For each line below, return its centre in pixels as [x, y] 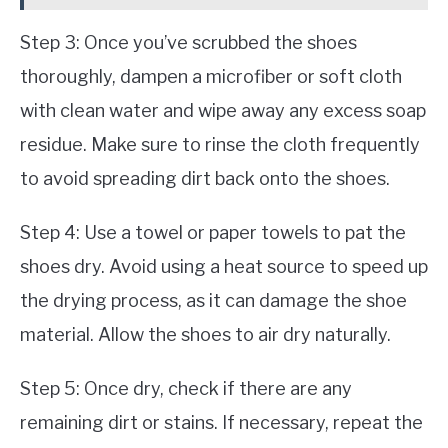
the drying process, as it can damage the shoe [213, 300]
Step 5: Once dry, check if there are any [186, 388]
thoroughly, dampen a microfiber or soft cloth [211, 76]
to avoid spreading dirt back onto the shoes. [205, 178]
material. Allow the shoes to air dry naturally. [205, 334]
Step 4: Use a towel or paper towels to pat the [213, 232]
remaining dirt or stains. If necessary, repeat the [221, 422]
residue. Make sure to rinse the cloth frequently [220, 144]
